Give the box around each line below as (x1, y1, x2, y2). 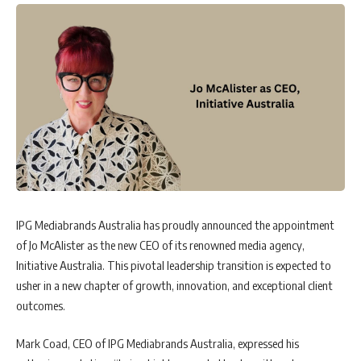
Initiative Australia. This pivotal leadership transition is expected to (16, 257, 331, 272)
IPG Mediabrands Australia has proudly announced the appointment (16, 217, 334, 232)
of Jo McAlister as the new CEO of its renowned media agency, (16, 237, 305, 252)
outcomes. (16, 297, 65, 313)
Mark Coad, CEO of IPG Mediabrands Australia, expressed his (16, 336, 299, 351)
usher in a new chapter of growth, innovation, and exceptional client (16, 277, 333, 293)
